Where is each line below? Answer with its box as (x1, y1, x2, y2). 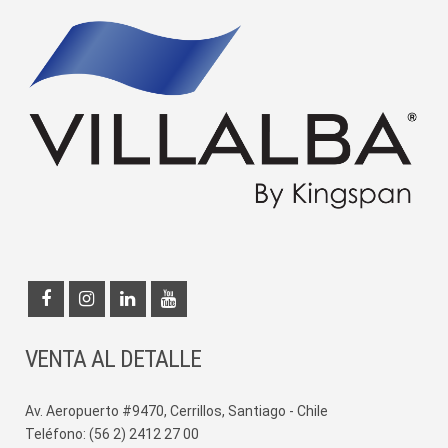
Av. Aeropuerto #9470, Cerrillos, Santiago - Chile (25, 403, 328, 420)
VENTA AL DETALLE (25, 345, 201, 374)
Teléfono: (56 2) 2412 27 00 (25, 426, 199, 443)
